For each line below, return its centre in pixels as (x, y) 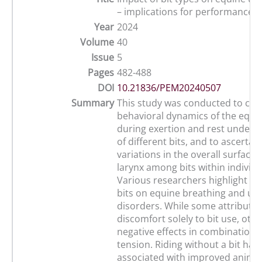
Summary (93, 103)
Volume (97, 42)
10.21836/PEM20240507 (169, 88)
